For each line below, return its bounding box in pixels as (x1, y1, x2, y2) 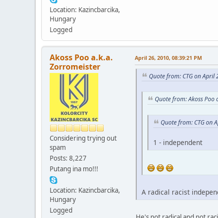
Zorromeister (50, 61, 100, 72)
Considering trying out (50, 133, 117, 143)
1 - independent (153, 137, 202, 147)
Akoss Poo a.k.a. (50, 52, 113, 63)
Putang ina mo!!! (50, 164, 98, 173)
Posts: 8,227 (50, 153, 87, 163)
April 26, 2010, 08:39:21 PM (135, 54, 202, 61)
